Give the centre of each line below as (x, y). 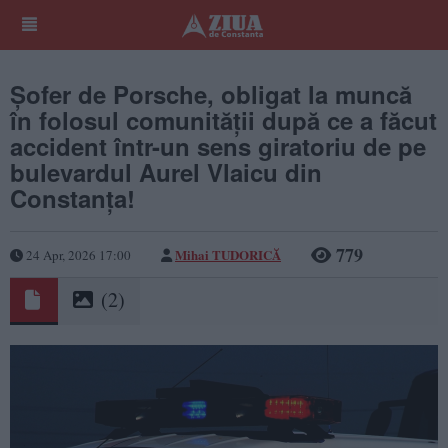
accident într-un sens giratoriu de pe (218, 146)
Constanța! (72, 198)
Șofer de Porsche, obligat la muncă (211, 94)
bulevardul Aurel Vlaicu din (166, 172)
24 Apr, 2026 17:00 (77, 254)
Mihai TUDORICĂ (228, 254)
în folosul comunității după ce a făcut (223, 120)
